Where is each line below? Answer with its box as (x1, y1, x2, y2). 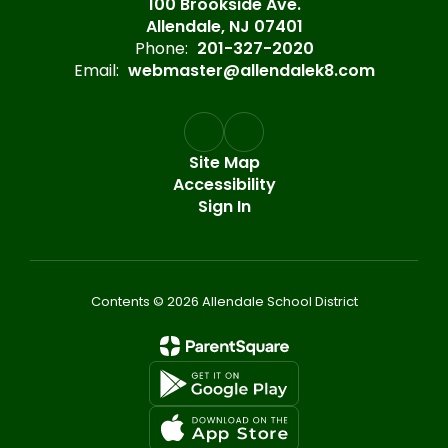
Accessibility (172, 173, 276, 196)
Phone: (134, 37, 188, 60)
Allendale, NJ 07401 (145, 15, 303, 38)
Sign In (197, 195, 251, 218)
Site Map (188, 151, 260, 174)
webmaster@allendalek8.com (127, 59, 375, 82)
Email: (73, 59, 119, 82)
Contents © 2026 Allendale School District (90, 292, 358, 311)
